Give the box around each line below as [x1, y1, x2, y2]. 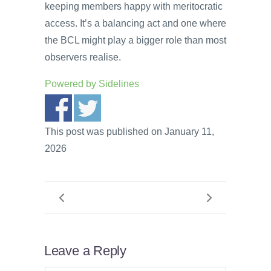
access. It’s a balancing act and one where [45, 18, 226, 28]
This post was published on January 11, [45, 126, 214, 137]
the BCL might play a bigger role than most [45, 34, 226, 45]
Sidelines [99, 78, 139, 89]
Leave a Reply [44, 243, 126, 259]
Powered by [45, 78, 99, 89]
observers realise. [45, 51, 121, 62]
